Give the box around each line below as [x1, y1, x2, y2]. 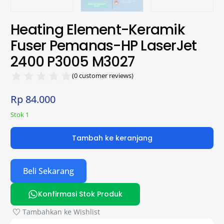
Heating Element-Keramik [10, 19, 184, 39]
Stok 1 [10, 109, 29, 119]
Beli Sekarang [23, 165, 74, 176]
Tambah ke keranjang [71, 132, 152, 143]
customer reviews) [77, 70, 134, 80]
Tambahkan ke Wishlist [22, 207, 100, 217]
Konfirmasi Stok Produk [37, 189, 122, 199]
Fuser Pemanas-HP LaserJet [10, 35, 197, 55]
